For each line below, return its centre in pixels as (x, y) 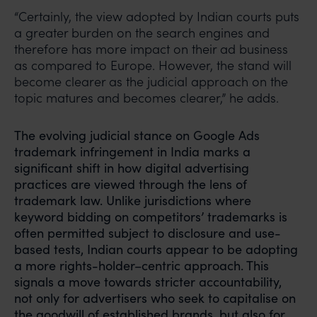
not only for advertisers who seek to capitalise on (155, 298)
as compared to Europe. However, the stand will (153, 65)
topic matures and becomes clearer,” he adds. (146, 98)
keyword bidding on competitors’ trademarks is (151, 217)
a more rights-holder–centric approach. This (142, 265)
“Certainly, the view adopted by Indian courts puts (157, 16)
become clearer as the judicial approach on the (151, 81)
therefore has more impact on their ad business (151, 49)
